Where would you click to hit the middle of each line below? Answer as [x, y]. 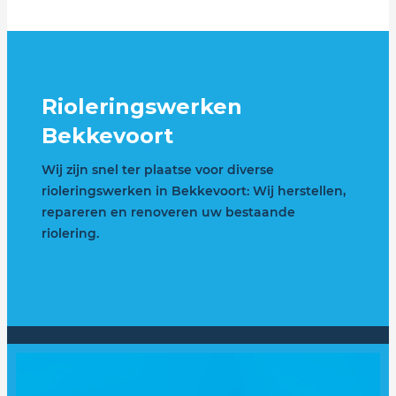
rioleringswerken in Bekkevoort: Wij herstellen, [193, 190]
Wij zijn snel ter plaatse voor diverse [157, 169]
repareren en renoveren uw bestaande [168, 212]
